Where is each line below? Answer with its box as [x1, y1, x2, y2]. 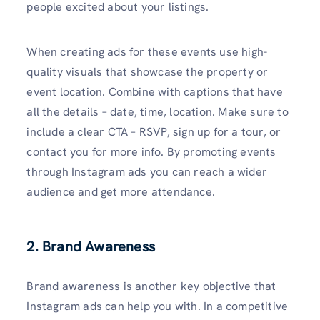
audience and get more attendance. [26, 184, 215, 200]
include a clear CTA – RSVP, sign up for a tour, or [26, 124, 281, 140]
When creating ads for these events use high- [26, 44, 268, 60]
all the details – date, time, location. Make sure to [26, 104, 289, 120]
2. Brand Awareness [26, 237, 155, 256]
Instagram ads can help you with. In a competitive [26, 299, 289, 314]
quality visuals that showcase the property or [26, 64, 269, 80]
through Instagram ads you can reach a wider [26, 164, 267, 180]
